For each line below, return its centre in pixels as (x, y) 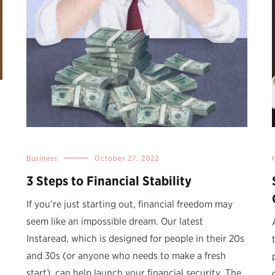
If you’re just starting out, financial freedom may (130, 204)
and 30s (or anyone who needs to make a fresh (126, 256)
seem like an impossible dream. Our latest (115, 222)
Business (42, 158)
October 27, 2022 (127, 158)
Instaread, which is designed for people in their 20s (135, 239)
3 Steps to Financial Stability (109, 181)
